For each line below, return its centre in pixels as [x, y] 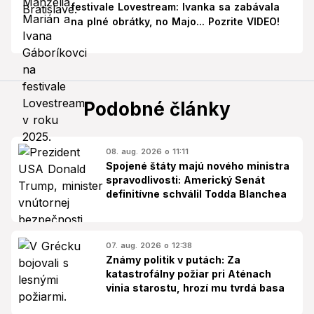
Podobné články [157, 109]
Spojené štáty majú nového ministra [198, 165]
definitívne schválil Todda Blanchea [196, 193]
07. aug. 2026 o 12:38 [149, 245]
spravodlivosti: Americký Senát [185, 179]
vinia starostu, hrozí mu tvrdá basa [195, 287]
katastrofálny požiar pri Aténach [189, 273]
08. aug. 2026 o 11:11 [147, 151]
